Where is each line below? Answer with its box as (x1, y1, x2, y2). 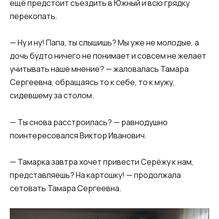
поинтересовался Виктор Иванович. (10, 130, 147, 141)
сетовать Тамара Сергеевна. (10, 182, 121, 194)
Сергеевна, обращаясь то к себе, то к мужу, (10, 77, 175, 88)
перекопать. (10, 11, 57, 22)
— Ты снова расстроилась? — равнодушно (10, 116, 168, 128)
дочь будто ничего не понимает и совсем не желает (10, 50, 206, 62)
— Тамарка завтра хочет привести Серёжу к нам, (10, 156, 194, 167)
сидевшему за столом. (10, 90, 94, 101)
